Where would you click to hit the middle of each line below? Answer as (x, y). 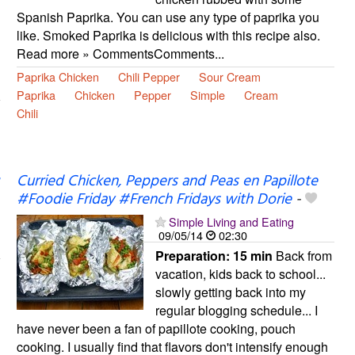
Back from (302, 256)
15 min (252, 256)
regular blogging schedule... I (236, 311)
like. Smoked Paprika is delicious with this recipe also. (168, 35)
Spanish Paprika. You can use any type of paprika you (168, 17)
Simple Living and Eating (231, 222)
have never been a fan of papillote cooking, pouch (156, 329)
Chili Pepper (149, 76)
